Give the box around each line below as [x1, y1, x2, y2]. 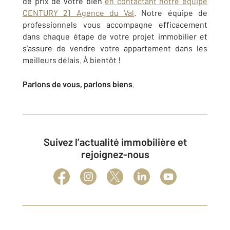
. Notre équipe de [134, 8, 208, 18]
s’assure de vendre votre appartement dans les [23, 43, 207, 53]
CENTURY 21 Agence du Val [23, 8, 135, 18]
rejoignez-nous [81, 148, 149, 161]
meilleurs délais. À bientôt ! [23, 55, 121, 65]
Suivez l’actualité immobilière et [43, 136, 50, 148]
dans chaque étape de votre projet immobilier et [23, 31, 207, 42]
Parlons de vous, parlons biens [23, 79, 132, 89]
